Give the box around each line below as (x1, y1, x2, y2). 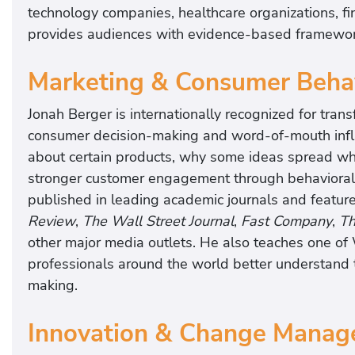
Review (28, 212, 75, 231)
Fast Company (241, 212, 332, 231)
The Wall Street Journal (82, 212, 234, 231)
